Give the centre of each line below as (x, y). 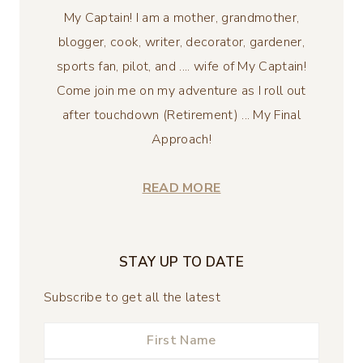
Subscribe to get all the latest (132, 298)
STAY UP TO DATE (181, 263)
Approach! (181, 140)
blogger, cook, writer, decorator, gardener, (181, 43)
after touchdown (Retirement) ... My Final (181, 115)
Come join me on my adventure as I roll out (181, 91)
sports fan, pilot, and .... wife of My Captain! (181, 67)
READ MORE (181, 188)
